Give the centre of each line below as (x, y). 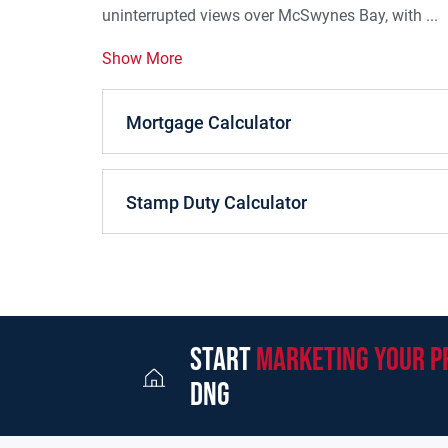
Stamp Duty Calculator (216, 203)
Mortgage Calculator (208, 123)
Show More (142, 59)
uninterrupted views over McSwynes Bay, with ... (270, 16)
